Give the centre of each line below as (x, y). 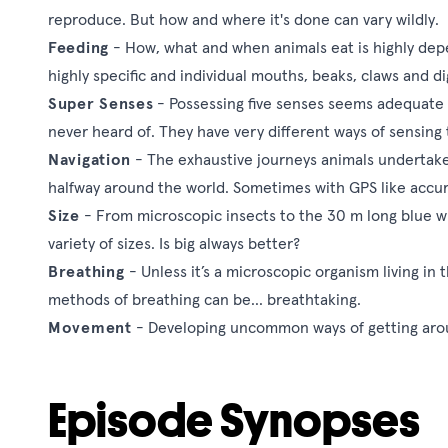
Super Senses (101, 103)
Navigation (89, 159)
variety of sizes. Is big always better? (174, 243)
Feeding (78, 47)
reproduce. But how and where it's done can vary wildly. (245, 19)
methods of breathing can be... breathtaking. (206, 299)
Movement (92, 327)
